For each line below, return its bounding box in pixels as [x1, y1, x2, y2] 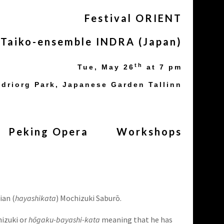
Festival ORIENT [84, 12, 182, 24]
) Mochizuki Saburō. [56, 193, 121, 203]
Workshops [116, 125, 182, 138]
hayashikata [15, 193, 56, 203]
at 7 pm [143, 63, 182, 71]
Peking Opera [8, 125, 88, 138]
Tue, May [77, 63, 123, 71]
